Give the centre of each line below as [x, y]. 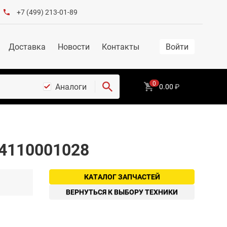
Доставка [27, 46]
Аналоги [71, 87]
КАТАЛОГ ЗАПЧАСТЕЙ [122, 177]
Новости [74, 46]
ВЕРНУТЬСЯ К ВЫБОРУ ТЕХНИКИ [122, 192]
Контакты [121, 46]
